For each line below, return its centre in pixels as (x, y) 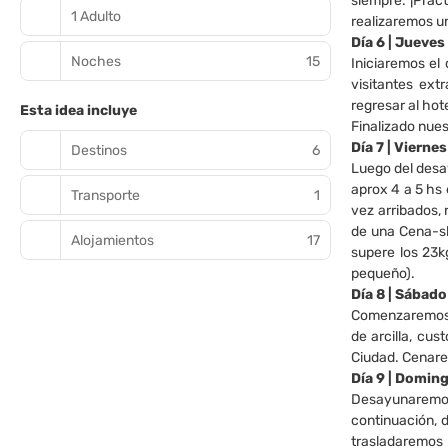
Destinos (99, 150)
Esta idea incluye (78, 110)
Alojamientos (112, 240)
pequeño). (383, 273)
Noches (96, 61)
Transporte (105, 195)
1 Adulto (96, 16)
